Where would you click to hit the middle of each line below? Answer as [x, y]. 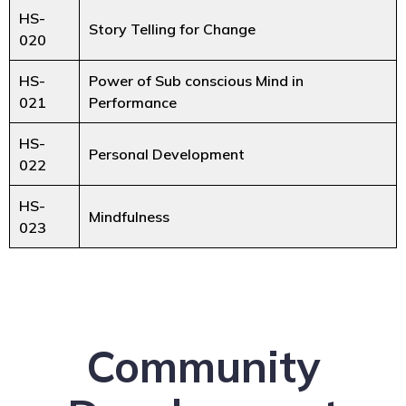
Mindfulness [129, 216]
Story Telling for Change [172, 29]
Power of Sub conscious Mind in [196, 80]
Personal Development [167, 154]
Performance [133, 102]
